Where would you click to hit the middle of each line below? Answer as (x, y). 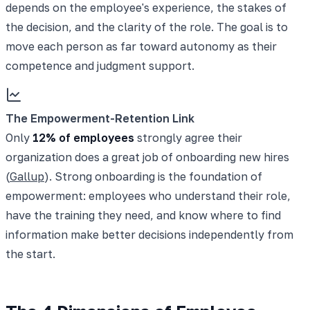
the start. (30, 254)
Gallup (27, 176)
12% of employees (83, 137)
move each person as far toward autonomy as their (141, 46)
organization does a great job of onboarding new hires (147, 157)
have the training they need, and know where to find (143, 215)
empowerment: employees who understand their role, (148, 195)
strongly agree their (188, 137)
